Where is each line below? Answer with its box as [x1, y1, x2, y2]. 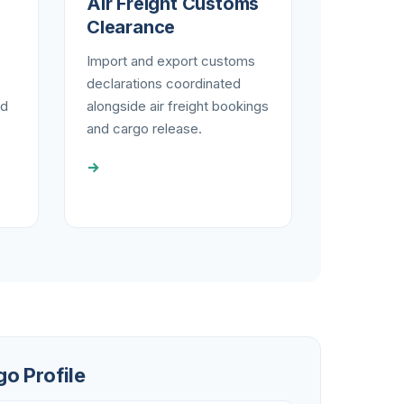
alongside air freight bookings [87, 97, 269, 115]
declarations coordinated [87, 75, 241, 92]
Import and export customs [87, 52, 255, 69]
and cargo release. [87, 120, 202, 137]
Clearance [87, 16, 176, 38]
